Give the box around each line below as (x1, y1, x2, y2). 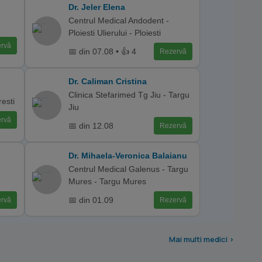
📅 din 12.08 (68, 120, 113, 130)
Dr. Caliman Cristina (68, 77, 147, 86)
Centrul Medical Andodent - (68, 16, 169, 25)
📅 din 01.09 (68, 195, 113, 205)
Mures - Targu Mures (68, 177, 146, 186)
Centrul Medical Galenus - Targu (68, 164, 188, 174)
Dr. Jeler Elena (68, 2, 125, 12)
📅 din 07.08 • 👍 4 (68, 46, 136, 56)
